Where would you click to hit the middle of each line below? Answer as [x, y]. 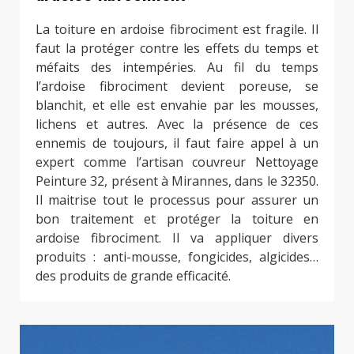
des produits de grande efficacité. [133, 276]
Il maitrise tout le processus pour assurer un [177, 200]
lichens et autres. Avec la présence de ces [177, 124]
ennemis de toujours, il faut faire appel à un [177, 143]
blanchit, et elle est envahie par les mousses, [177, 105]
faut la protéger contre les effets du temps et [177, 49]
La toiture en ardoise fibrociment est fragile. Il [177, 30]
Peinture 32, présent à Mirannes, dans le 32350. [177, 181]
